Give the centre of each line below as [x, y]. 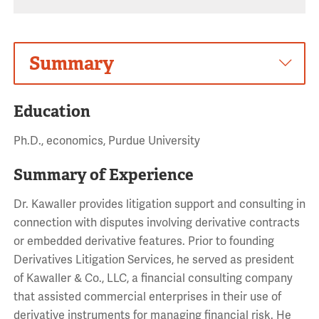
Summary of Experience [103, 175]
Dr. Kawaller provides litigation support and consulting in [159, 205]
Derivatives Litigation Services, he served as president [153, 260]
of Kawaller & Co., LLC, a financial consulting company [153, 279]
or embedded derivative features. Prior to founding [143, 242]
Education [52, 111]
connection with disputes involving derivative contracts [156, 223]
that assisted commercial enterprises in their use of [147, 297]
